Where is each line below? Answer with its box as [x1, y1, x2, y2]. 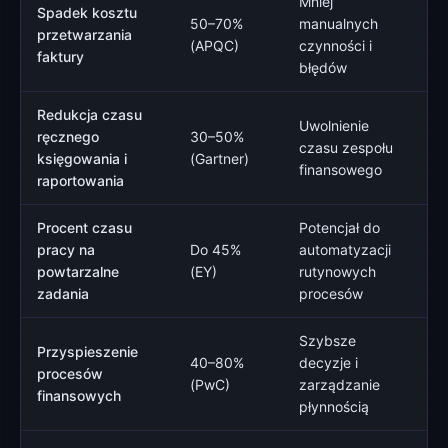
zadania [37, 285, 89, 302]
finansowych [37, 387, 121, 404]
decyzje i [299, 354, 358, 371]
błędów [299, 59, 347, 76]
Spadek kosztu [37, 4, 137, 21]
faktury [37, 48, 84, 65]
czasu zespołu [299, 139, 393, 156]
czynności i [299, 37, 372, 54]
